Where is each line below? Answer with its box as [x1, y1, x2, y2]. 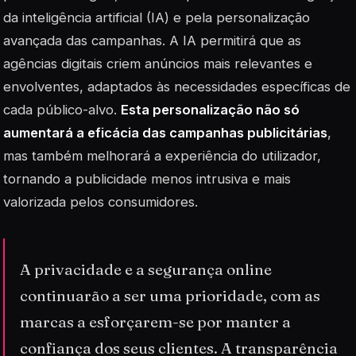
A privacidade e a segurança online [20, 259, 273, 279]
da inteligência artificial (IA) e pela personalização [3, 10, 310, 26]
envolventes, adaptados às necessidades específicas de [3, 79, 350, 95]
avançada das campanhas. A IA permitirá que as [3, 33, 301, 49]
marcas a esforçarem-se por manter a [20, 311, 292, 331]
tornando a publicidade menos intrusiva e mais [3, 171, 291, 188]
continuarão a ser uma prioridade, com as [20, 285, 321, 305]
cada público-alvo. [3, 102, 121, 118]
